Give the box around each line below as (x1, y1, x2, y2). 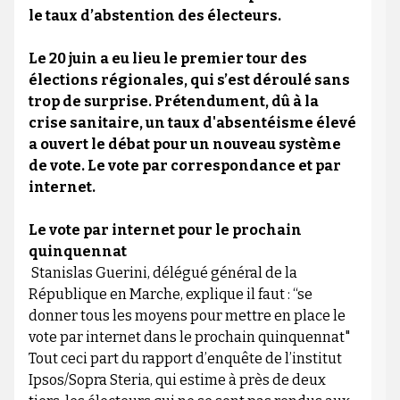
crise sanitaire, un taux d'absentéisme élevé (28, 114, 356, 132)
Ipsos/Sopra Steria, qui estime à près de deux (28, 371, 326, 389)
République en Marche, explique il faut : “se (28, 286, 312, 304)
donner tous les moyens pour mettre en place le (28, 307, 346, 325)
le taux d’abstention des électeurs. (28, 7, 281, 25)
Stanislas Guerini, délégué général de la (28, 264, 297, 282)
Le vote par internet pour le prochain (28, 221, 302, 239)
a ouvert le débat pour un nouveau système (28, 136, 341, 154)
